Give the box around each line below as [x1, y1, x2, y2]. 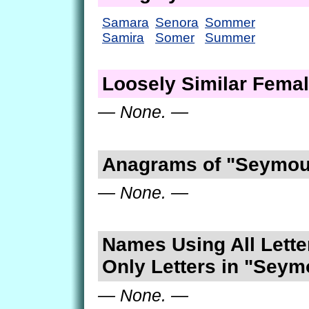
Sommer [205, 14, 255, 30]
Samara [102, 14, 149, 30]
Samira [102, 30, 144, 45]
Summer [205, 30, 255, 45]
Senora [155, 14, 199, 30]
